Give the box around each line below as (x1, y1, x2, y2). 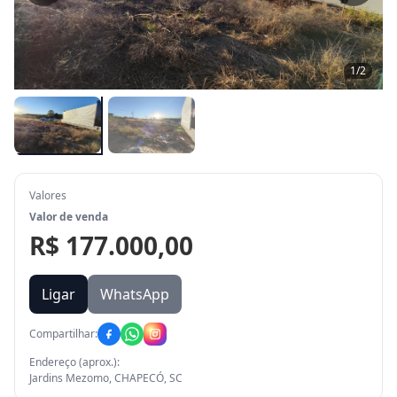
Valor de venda (29, 209, 108, 224)
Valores (29, 188, 66, 203)
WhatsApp (100, 284, 169, 304)
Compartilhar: (29, 326, 97, 341)
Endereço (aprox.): (29, 354, 120, 370)
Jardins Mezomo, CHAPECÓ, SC (29, 370, 183, 385)
